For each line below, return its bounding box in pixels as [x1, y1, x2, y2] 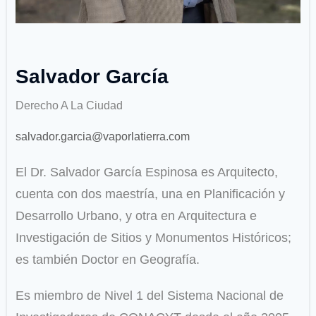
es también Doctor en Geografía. [16, 253, 200, 267]
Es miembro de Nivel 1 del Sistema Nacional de [16, 288, 284, 303]
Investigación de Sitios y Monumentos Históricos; [16, 231, 291, 245]
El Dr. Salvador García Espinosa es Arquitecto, [16, 165, 278, 180]
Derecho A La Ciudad [16, 99, 123, 112]
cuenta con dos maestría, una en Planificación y [16, 187, 285, 202]
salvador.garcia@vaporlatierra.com [16, 130, 190, 143]
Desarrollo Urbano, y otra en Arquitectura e [16, 209, 257, 224]
